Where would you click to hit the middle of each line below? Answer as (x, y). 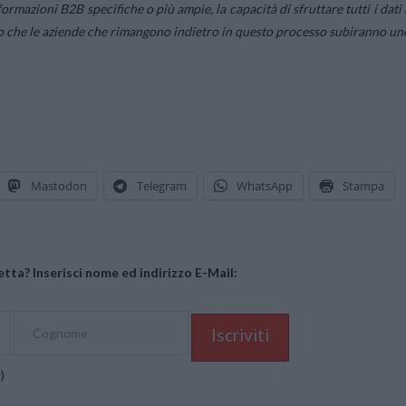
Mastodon (59, 186)
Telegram (162, 186)
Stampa (363, 186)
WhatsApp (265, 186)
